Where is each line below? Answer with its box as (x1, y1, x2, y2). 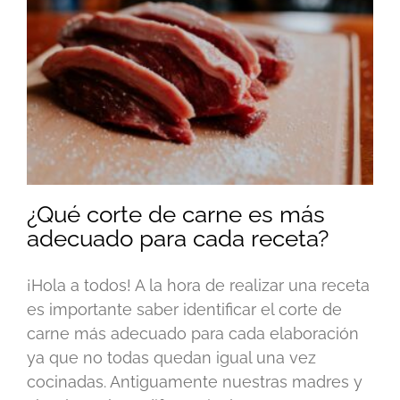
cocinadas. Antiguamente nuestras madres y (27, 371, 362, 391)
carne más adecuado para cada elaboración (27, 323, 359, 343)
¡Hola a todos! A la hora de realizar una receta (27, 275, 370, 295)
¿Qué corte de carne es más (27, 200, 325, 228)
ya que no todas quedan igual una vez (27, 347, 316, 367)
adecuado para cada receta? (27, 224, 329, 252)
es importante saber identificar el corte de (27, 299, 342, 319)
